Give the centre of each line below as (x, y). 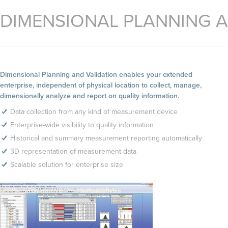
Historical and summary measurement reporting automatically (106, 138)
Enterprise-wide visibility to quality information (82, 125)
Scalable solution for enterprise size (67, 165)
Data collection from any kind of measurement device (94, 112)
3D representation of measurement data (73, 151)
